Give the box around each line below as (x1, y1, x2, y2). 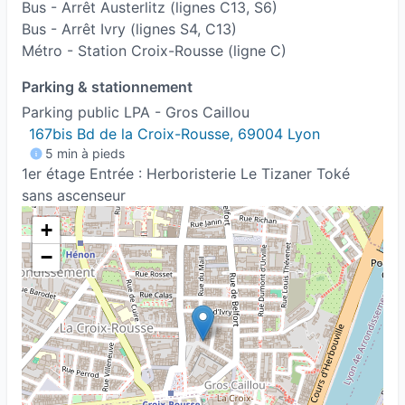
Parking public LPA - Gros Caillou (22, 103, 250, 121)
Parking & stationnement (22, 78, 193, 96)
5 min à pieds (45, 146, 125, 161)
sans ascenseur (22, 186, 126, 204)
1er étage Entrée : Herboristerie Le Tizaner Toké (22, 165, 350, 183)
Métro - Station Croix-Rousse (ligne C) (22, 42, 287, 60)
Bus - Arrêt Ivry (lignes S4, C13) (22, 20, 237, 38)
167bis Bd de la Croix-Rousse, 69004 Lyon (29, 125, 320, 143)
